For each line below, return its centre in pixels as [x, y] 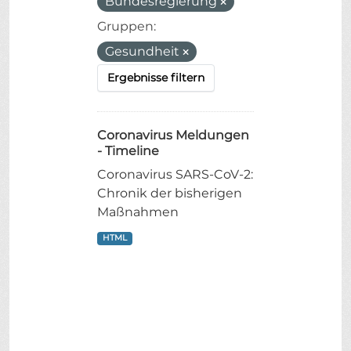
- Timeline [128, 151]
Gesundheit [144, 52]
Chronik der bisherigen [170, 194]
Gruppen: [127, 27]
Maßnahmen [138, 212]
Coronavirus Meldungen [173, 136]
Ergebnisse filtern [156, 78]
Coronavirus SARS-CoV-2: [175, 175]
